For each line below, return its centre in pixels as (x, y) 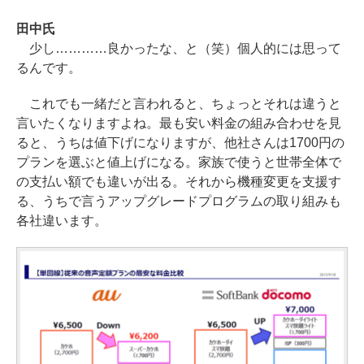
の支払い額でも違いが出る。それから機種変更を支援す (179, 182)
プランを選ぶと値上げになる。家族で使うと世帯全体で (179, 162)
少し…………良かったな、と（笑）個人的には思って (179, 49)
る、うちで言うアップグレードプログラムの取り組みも (179, 201)
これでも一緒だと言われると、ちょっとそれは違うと (179, 104)
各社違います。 (62, 221)
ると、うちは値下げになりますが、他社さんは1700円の (180, 143)
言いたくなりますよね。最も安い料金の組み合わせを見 (179, 123)
